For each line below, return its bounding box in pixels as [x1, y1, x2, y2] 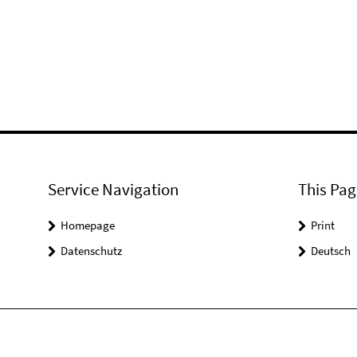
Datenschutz [61, 243, 122, 258]
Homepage [61, 218, 115, 233]
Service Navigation [48, 178, 178, 200]
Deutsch [310, 243, 351, 258]
